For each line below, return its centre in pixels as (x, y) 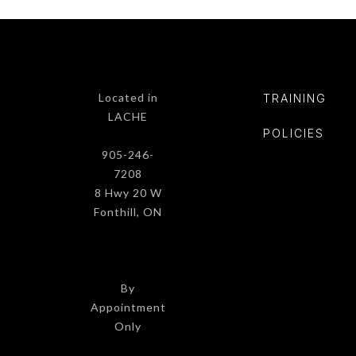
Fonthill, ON (128, 211)
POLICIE (289, 133)
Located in (128, 97)
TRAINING (295, 98)
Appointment (128, 307)
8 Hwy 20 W (128, 192)
